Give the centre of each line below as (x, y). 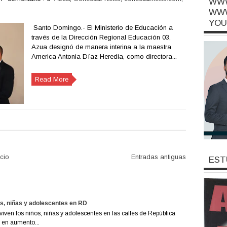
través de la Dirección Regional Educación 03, (101, 37)
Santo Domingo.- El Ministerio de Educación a (102, 28)
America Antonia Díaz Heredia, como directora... (104, 56)
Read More (51, 79)
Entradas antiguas (158, 157)
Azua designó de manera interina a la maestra (101, 47)
